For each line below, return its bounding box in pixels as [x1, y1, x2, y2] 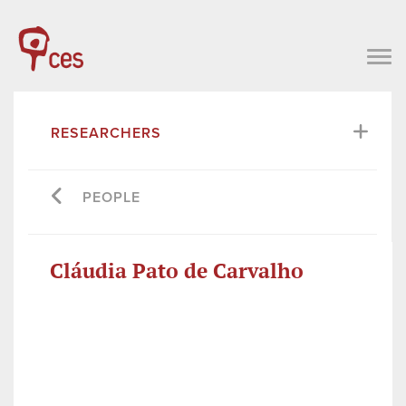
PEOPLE [82, 188, 140, 207]
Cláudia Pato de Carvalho [50, 256, 304, 285]
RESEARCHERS [51, 123, 161, 142]
